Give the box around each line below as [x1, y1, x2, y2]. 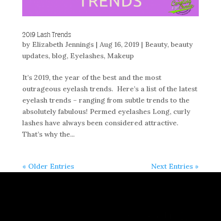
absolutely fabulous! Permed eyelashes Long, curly [22, 107, 190, 116]
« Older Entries [22, 161, 74, 171]
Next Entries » [151, 161, 199, 171]
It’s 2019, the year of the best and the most [22, 73, 161, 82]
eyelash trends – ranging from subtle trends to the [22, 95, 189, 105]
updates [22, 51, 48, 60]
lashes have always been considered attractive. [22, 118, 180, 127]
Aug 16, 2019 [99, 39, 139, 49]
